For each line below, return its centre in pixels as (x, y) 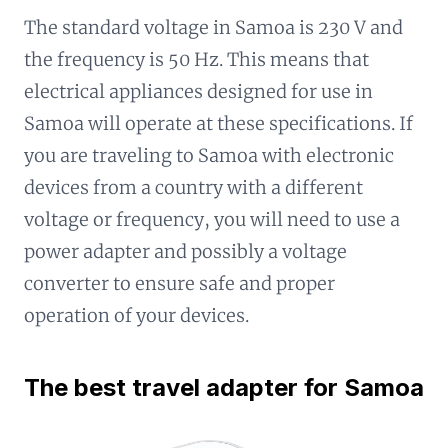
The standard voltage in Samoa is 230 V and (213, 27)
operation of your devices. (136, 315)
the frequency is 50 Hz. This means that (196, 59)
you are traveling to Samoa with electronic (209, 155)
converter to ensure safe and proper (179, 283)
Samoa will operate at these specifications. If (218, 123)
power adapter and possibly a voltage (185, 251)
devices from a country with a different (193, 187)
